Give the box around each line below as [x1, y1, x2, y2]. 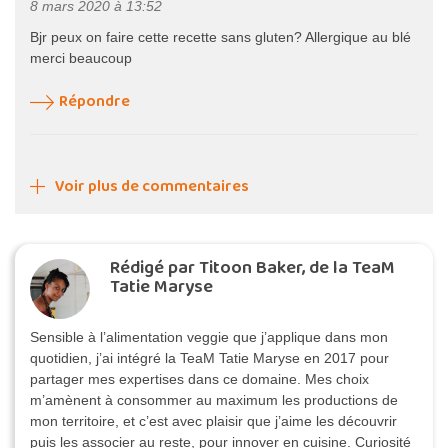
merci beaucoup [30, 49, 132, 66]
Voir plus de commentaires [55, 173, 249, 199]
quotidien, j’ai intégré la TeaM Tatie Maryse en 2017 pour [30, 349, 389, 366]
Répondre [59, 88, 130, 114]
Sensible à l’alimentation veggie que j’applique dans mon [30, 328, 388, 345]
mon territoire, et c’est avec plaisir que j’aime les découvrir [30, 412, 397, 429]
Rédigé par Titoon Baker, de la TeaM [110, 253, 395, 282]
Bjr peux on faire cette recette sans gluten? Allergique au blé [30, 28, 411, 45]
